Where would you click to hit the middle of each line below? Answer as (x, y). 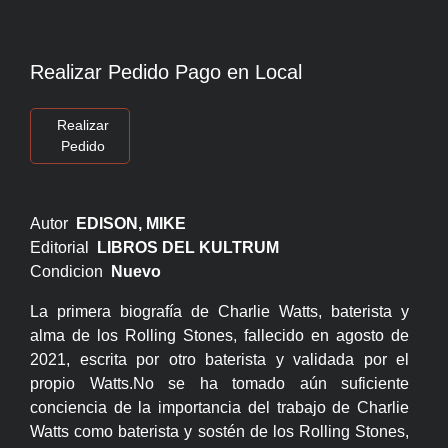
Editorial (63, 248)
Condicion (70, 272)
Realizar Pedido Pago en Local (166, 72)
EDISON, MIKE (131, 224)
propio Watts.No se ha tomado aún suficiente (220, 384)
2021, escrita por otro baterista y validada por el (220, 360)
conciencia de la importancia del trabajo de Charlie (220, 408)
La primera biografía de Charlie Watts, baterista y (220, 312)
